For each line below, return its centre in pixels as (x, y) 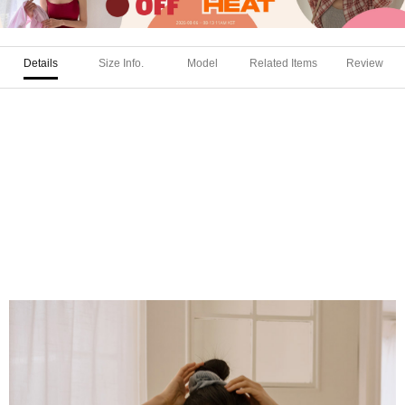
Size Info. (122, 63)
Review (364, 63)
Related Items (284, 63)
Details (40, 63)
